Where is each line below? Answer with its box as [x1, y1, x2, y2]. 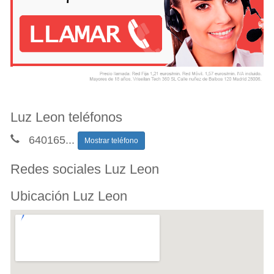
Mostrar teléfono [84, 136, 138, 145]
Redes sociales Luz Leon [10, 161, 159, 177]
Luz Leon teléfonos [10, 109, 122, 125]
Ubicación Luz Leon [10, 188, 127, 204]
